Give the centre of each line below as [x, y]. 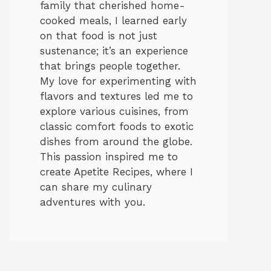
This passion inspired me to [109, 157]
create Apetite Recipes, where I [116, 172]
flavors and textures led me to [116, 96]
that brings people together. [110, 66]
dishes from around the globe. [116, 142]
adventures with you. [93, 202]
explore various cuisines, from [114, 112]
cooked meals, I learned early [113, 21]
